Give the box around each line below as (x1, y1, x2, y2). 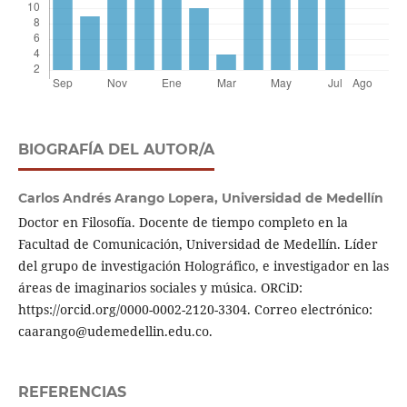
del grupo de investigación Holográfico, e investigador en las (17, 257, 389, 275)
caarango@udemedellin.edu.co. (17, 323, 213, 341)
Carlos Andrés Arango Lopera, (17, 190, 222, 207)
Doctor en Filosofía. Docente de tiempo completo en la (17, 213, 348, 232)
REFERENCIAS (17, 383, 126, 402)
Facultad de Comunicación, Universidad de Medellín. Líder (17, 235, 378, 253)
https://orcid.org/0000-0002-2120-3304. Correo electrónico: (17, 301, 372, 319)
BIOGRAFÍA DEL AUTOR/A (17, 141, 214, 159)
